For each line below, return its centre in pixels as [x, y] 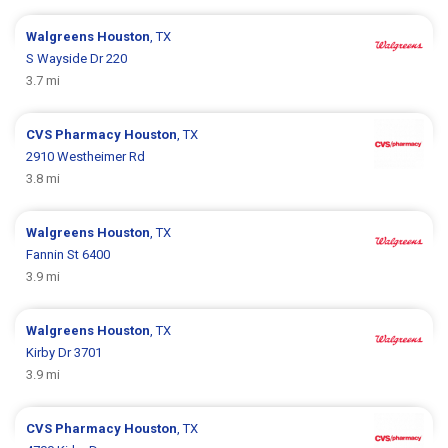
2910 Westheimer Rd [86, 156]
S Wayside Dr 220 [77, 58]
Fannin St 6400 [68, 254]
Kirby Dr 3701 [64, 352]
